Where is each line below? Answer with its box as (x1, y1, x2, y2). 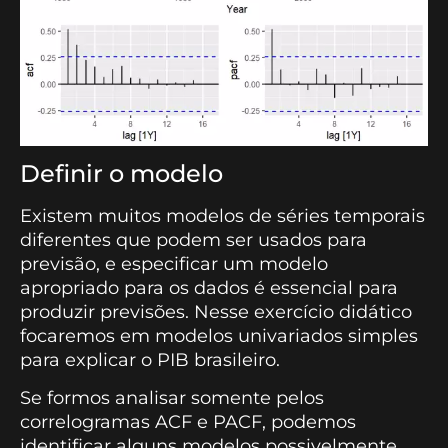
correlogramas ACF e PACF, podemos (20, 411, 356, 434)
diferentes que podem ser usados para (20, 229, 367, 252)
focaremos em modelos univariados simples (20, 325, 418, 348)
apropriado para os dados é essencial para (20, 277, 398, 300)
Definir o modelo (20, 159, 223, 189)
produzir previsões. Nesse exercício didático (20, 301, 412, 324)
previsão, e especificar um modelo (20, 253, 328, 276)
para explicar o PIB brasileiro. (20, 349, 280, 372)
